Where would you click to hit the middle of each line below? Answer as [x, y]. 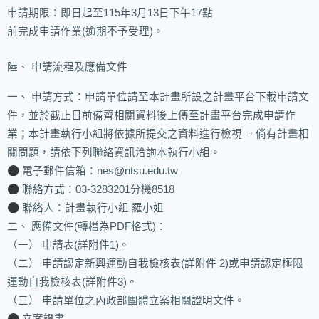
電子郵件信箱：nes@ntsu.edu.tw [98, 171]
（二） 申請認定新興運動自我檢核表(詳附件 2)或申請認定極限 [155, 264]
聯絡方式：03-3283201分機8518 [96, 190]
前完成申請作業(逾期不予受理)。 [85, 31]
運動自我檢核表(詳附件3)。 [72, 282]
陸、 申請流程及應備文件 [67, 67]
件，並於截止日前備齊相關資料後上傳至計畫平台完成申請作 [151, 116]
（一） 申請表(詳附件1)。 [68, 245]
